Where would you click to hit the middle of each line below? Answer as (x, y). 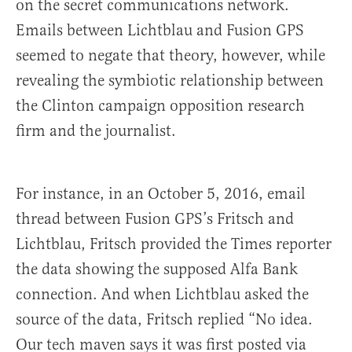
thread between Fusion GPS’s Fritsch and (155, 218)
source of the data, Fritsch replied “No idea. (164, 319)
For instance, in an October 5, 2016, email (161, 193)
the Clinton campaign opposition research (160, 105)
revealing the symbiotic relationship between (170, 80)
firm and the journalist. (96, 130)
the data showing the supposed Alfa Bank (157, 269)
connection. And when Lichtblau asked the (162, 294)
